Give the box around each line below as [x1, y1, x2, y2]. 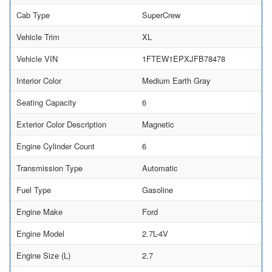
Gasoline [142, 184, 173, 196]
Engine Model [16, 228, 64, 240]
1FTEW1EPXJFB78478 [142, 53, 225, 65]
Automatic [142, 162, 178, 174]
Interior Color [16, 75, 61, 87]
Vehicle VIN [16, 53, 58, 65]
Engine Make [16, 206, 63, 218]
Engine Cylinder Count [16, 140, 95, 152]
